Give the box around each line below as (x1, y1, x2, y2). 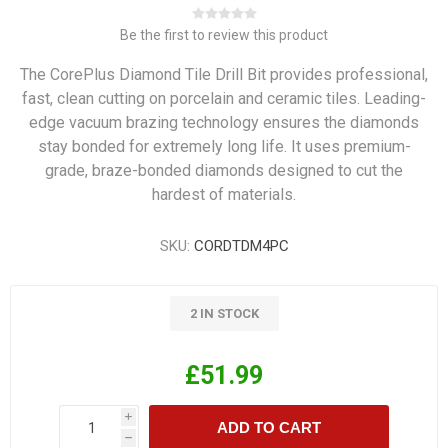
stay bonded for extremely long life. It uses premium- (37, 137, 411, 156)
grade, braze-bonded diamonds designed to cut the (45, 161, 403, 180)
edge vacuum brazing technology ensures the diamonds (29, 113, 419, 132)
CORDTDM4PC (193, 237, 289, 255)
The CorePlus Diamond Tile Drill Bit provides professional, (20, 65, 428, 84)
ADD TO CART (217, 419, 321, 436)
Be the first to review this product (120, 27, 328, 43)
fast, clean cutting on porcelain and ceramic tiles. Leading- (22, 89, 426, 108)
